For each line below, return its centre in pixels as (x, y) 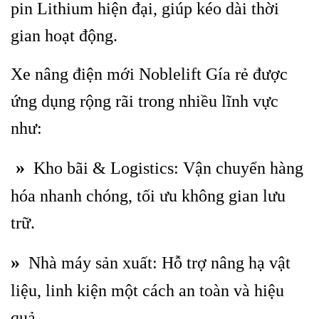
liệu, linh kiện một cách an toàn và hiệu (147, 290)
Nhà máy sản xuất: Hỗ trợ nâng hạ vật (155, 262)
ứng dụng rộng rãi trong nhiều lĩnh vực (145, 101)
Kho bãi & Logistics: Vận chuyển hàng (164, 168)
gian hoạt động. (64, 35)
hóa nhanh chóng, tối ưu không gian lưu (148, 195)
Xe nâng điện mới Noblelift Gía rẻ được (149, 74)
